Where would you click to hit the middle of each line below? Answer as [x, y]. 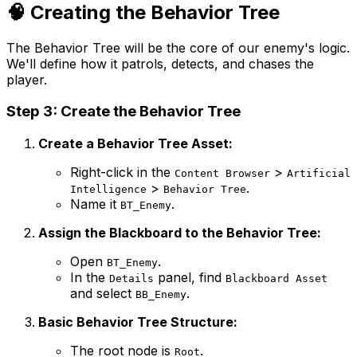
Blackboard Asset [277, 279]
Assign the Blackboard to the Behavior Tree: [180, 233]
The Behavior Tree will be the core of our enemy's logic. [178, 47]
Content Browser [222, 173]
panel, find [190, 277]
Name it [95, 204]
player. [27, 79]
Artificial [319, 173]
